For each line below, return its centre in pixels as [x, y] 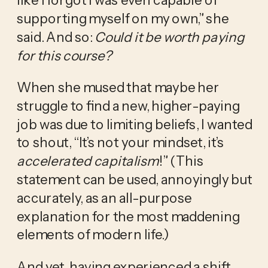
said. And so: [56, 37]
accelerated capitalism [88, 161]
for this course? [64, 55]
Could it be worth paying [170, 37]
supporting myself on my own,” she [123, 18]
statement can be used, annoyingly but [134, 179]
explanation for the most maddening [128, 216]
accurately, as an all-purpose [104, 198]
